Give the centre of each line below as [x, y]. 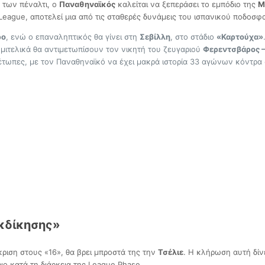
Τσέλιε [171, 252]
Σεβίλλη [155, 37]
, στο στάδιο [193, 37]
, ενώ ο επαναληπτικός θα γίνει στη [73, 37]
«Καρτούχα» [240, 37]
